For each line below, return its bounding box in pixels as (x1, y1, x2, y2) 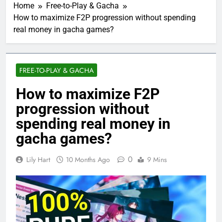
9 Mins (147, 154, 167, 165)
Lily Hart (26, 154, 50, 165)
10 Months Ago (66, 154, 110, 165)
